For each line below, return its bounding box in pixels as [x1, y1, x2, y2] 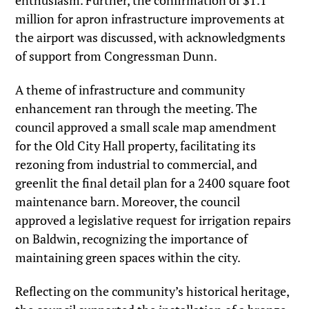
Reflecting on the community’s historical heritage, [15, 282, 290, 299]
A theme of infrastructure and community [15, 81, 246, 98]
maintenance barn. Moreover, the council [15, 192, 241, 210]
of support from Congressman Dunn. [15, 48, 218, 65]
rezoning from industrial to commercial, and [15, 155, 258, 172]
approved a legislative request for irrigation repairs [15, 211, 292, 228]
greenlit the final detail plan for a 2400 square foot [15, 174, 291, 191]
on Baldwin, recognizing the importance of [15, 230, 248, 247]
